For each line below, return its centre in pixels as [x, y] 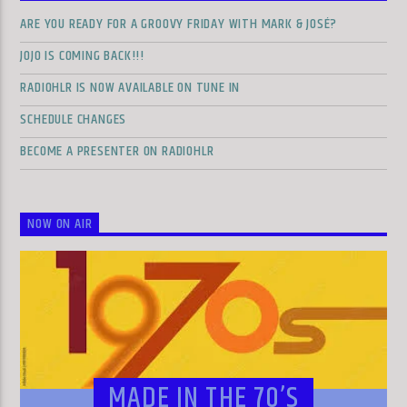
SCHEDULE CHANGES [74, 119]
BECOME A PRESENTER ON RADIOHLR [117, 151]
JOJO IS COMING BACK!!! [83, 55]
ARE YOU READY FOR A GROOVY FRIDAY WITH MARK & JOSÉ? [179, 24]
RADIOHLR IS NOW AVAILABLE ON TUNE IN [130, 87]
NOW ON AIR [60, 224]
